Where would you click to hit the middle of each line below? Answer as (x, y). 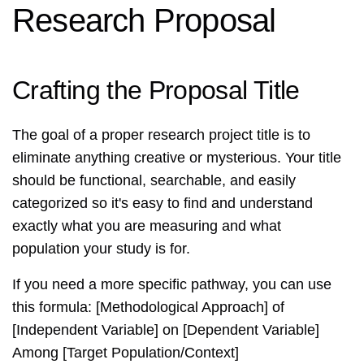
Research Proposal (144, 21)
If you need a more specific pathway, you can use (172, 285)
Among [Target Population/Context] (126, 353)
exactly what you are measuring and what (147, 226)
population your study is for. (101, 249)
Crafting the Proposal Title (156, 91)
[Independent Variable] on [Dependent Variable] (166, 330)
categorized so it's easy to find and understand (162, 204)
